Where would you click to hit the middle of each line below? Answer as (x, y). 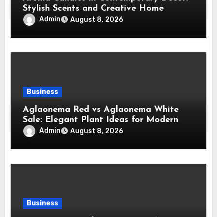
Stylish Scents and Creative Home (93, 8)
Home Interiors (54, 130)
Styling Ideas (50, 18)
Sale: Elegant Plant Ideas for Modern (101, 120)
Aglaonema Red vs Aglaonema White (101, 109)
